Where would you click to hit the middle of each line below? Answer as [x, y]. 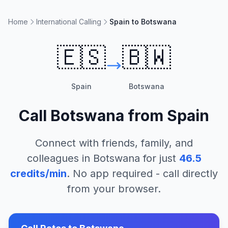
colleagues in [60, 158]
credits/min [38, 174]
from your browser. [114, 189]
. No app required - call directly [142, 174]
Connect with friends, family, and [114, 143]
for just [158, 158]
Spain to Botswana [143, 22]
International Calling [69, 22]
